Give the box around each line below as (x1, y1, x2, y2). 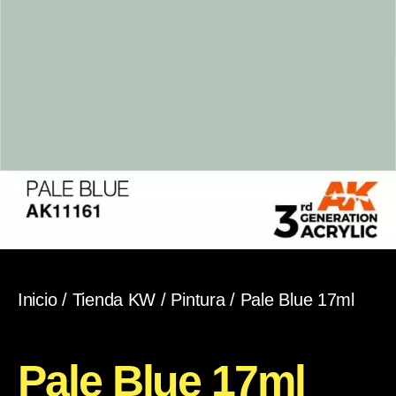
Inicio (18, 290, 57, 310)
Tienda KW (72, 290, 156, 310)
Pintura (171, 290, 225, 310)
